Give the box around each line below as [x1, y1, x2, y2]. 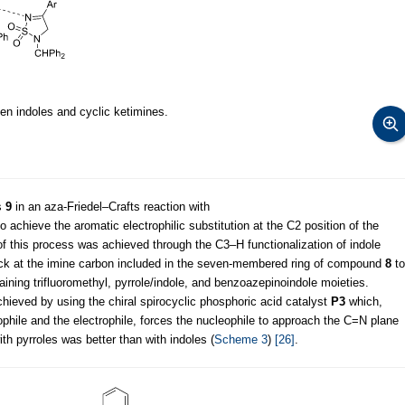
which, [345, 294, 382, 308]
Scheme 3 [214, 332, 268, 346]
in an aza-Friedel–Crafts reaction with [12, 199, 210, 213]
